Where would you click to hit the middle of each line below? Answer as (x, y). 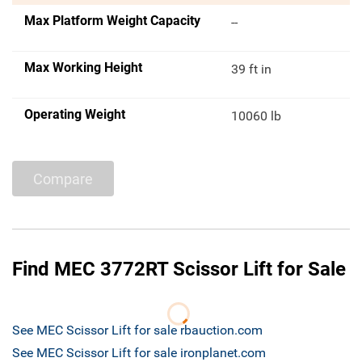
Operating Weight (75, 115)
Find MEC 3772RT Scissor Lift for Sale (179, 269)
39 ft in (252, 69)
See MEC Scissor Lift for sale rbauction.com (137, 330)
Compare (63, 179)
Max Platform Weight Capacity (112, 21)
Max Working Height (83, 68)
